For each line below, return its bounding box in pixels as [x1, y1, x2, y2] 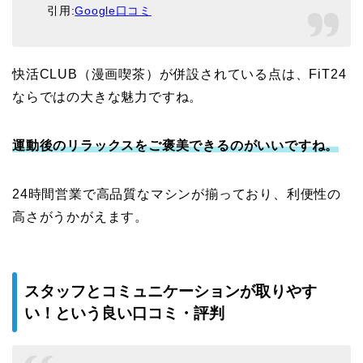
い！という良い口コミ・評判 [24, 305, 224, 322]
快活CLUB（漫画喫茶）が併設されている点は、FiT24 [12, 66, 347, 81]
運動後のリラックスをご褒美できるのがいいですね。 [12, 138, 340, 152]
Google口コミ [75, 3, 152, 17]
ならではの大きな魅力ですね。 [12, 89, 203, 104]
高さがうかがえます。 [12, 209, 148, 224]
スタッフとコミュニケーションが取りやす [24, 283, 317, 301]
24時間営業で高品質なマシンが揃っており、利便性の [12, 186, 341, 201]
